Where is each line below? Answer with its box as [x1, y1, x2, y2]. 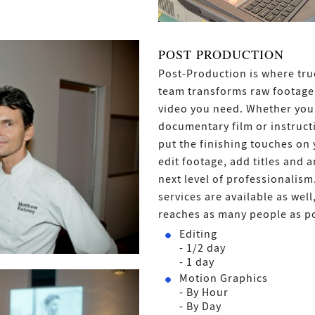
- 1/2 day [179, 240, 226, 255]
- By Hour [179, 285, 229, 300]
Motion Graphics [179, 271, 268, 285]
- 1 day [179, 255, 214, 269]
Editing [179, 226, 217, 241]
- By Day [179, 299, 221, 314]
